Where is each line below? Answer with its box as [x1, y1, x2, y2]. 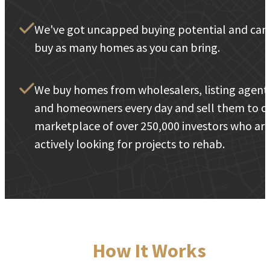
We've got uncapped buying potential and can [34, 21, 268, 37]
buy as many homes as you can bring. [34, 39, 220, 55]
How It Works [93, 239, 206, 263]
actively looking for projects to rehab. [34, 136, 225, 151]
